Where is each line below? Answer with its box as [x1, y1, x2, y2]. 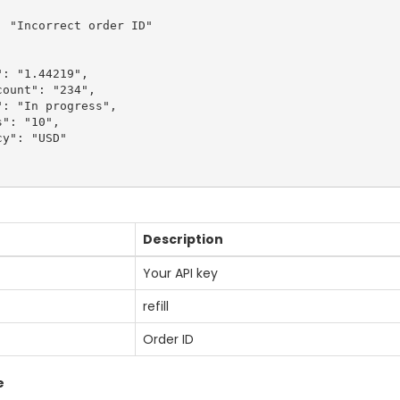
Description [143, 230, 223, 248]
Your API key [143, 264, 218, 282]
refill [143, 297, 169, 315]
